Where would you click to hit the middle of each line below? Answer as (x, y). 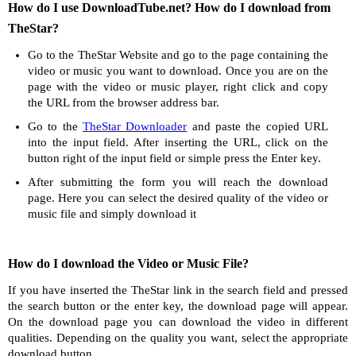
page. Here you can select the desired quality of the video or (178, 198)
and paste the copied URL (258, 126)
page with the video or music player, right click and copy (178, 87)
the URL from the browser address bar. (124, 103)
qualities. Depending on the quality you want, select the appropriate (178, 338)
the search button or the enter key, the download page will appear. (178, 306)
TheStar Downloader (135, 126)
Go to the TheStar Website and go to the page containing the (178, 55)
